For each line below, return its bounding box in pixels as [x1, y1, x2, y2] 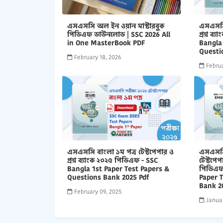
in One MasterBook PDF [67, 38, 145, 48]
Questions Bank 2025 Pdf [67, 172, 149, 182]
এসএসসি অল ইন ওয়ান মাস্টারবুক [67, 21, 164, 31]
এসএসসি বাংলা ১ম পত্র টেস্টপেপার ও [67, 147, 174, 157]
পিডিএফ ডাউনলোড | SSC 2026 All [67, 29, 170, 39]
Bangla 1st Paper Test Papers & [67, 164, 169, 174]
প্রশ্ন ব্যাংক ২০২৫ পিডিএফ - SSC [67, 155, 158, 165]
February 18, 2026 [74, 53, 121, 61]
